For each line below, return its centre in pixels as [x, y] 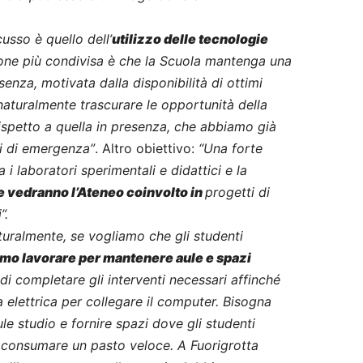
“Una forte [231, 148]
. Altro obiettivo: [147, 148]
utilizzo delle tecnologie [190, 38]
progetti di [237, 192]
